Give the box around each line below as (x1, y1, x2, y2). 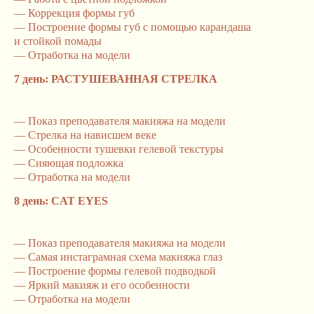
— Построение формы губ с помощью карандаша (14, 21, 251, 33)
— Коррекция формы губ (14, 7, 135, 19)
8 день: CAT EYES (14, 195, 108, 207)
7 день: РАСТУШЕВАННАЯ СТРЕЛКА (14, 73, 217, 85)
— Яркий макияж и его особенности (14, 279, 190, 291)
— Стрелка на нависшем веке (14, 129, 156, 141)
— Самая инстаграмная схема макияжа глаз (14, 251, 222, 263)
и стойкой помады (14, 35, 102, 47)
